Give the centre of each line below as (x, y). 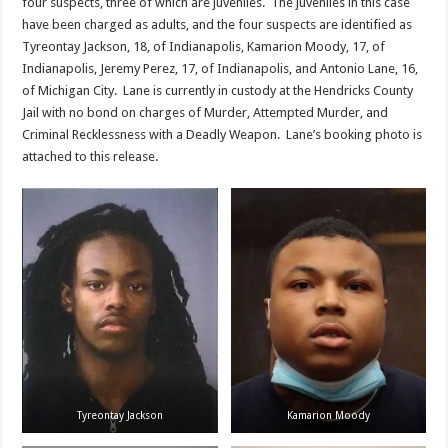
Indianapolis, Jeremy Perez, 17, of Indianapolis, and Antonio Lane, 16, (220, 68)
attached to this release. (90, 156)
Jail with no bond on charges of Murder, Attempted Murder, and (205, 112)
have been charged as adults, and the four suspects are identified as (217, 24)
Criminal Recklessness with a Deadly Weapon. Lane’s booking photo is (222, 134)
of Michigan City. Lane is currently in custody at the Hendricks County (218, 90)
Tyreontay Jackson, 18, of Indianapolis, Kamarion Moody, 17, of (204, 46)
